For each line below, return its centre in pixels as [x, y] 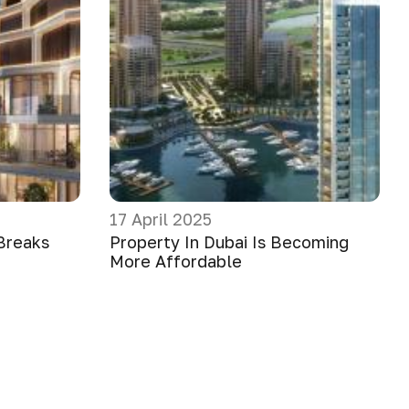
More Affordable [176, 261]
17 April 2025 [161, 219]
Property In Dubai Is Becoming [229, 242]
